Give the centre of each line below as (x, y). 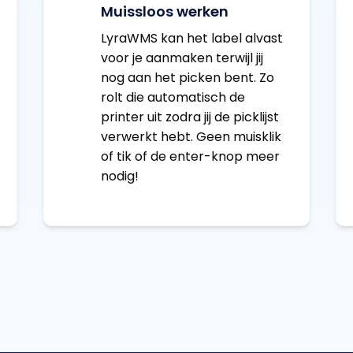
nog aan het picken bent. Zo (187, 78)
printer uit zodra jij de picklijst (190, 117)
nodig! (119, 176)
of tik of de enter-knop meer (190, 157)
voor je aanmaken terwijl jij (182, 58)
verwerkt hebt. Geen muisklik (191, 137)
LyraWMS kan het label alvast (191, 39)
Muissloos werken (164, 12)
